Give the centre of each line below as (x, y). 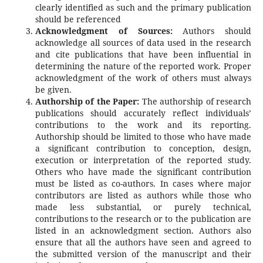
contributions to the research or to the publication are (143, 219)
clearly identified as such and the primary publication (143, 7)
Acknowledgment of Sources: (104, 31)
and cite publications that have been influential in (143, 54)
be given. (53, 90)
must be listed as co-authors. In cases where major (143, 183)
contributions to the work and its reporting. (143, 125)
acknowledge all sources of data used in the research (143, 43)
